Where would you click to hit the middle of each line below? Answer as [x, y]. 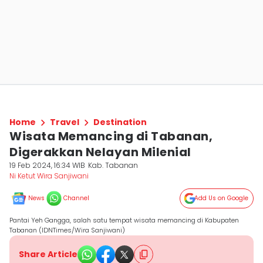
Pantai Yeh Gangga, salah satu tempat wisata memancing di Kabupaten [124, 220]
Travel [65, 122]
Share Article [48, 254]
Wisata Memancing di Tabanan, [111, 136]
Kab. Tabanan [113, 165]
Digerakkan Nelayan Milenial [100, 152]
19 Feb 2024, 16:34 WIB [47, 165]
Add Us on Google [221, 198]
